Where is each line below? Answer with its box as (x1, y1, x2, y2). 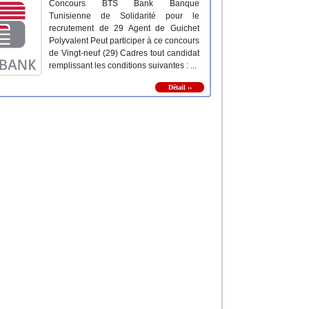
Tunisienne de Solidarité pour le (49, 11, 199, 21)
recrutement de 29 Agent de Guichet (49, 23, 199, 34)
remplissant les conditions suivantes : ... (49, 61, 197, 71)
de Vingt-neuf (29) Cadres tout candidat (49, 48, 199, 59)
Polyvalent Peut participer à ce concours (49, 36, 199, 46)
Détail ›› (168, 83, 192, 92)
